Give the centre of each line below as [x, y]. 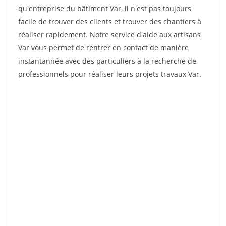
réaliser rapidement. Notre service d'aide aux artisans [109, 35]
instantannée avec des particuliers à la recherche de [107, 61]
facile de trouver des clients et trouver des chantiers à [110, 21]
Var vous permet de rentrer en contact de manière [103, 48]
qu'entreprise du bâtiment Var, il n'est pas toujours [105, 8]
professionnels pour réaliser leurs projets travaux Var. [110, 74]
